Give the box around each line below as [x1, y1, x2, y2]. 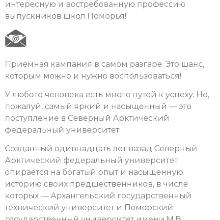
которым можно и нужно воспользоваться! [5, 71, 181, 81]
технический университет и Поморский [5, 203, 173, 213]
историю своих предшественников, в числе [5, 179, 188, 189]
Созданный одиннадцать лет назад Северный [5, 144, 197, 154]
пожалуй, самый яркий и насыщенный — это [5, 101, 192, 111]
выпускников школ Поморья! [5, 11, 126, 21]
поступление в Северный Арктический [5, 113, 169, 123]
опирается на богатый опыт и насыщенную [5, 167, 183, 177]
